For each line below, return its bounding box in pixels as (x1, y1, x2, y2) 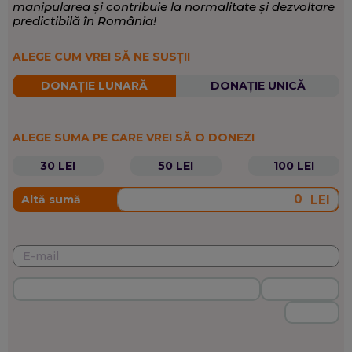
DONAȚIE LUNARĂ (40, 79, 148, 93)
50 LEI (158, 158, 194, 173)
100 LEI (273, 158, 315, 173)
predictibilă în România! (12, 13, 156, 28)
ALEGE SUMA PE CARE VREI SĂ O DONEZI (12, 130, 255, 145)
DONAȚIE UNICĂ (210, 79, 306, 93)
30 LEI (40, 158, 76, 173)
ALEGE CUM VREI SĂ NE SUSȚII (12, 49, 190, 64)
